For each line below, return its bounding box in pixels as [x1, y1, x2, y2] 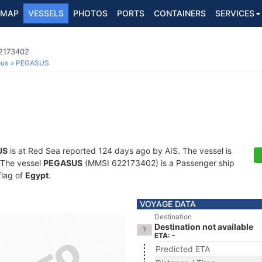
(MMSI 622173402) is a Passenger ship [82, 158, 235, 168]
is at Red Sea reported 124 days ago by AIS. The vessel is [8, 146, 232, 156]
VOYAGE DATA [140, 199, 196, 209]
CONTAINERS [154, 8, 206, 18]
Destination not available [154, 222, 253, 232]
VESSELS [28, 8, 64, 18]
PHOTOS [73, 8, 108, 18]
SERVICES [215, 8, 254, 18]
